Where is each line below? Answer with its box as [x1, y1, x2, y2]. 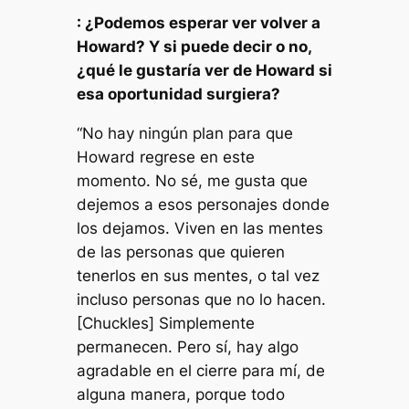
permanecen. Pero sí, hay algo [76, 337, 299, 356]
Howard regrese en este [76, 147, 255, 166]
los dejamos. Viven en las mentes [76, 218, 323, 237]
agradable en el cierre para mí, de [76, 361, 325, 380]
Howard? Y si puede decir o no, [76, 37, 311, 57]
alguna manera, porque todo [76, 384, 285, 404]
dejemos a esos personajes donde [76, 194, 330, 214]
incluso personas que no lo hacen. [76, 289, 326, 309]
